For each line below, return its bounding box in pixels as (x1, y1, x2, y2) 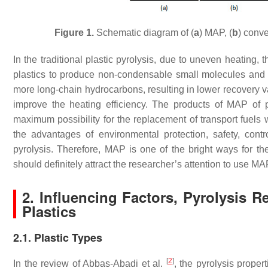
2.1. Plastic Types (13, 230, 102, 245)
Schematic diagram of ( (93, 28, 194, 38)
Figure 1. (54, 28, 94, 38)
